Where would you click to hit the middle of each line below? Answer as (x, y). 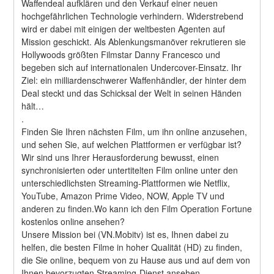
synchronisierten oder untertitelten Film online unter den (130, 170)
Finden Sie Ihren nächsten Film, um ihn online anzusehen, (135, 131)
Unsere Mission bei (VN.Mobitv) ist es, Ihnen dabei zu (125, 234)
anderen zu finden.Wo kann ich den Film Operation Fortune (137, 208)
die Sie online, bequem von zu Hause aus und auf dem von (136, 260)
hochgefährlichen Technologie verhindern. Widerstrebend (133, 16)
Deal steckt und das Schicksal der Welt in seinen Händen (132, 93)
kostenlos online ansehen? (73, 221)
